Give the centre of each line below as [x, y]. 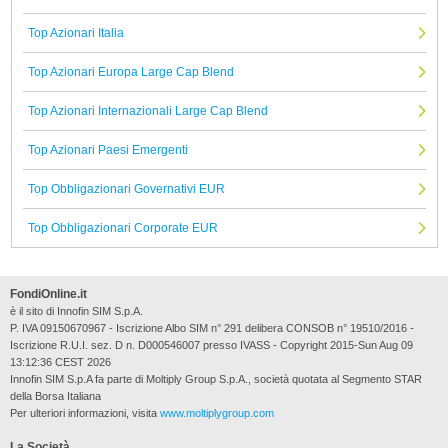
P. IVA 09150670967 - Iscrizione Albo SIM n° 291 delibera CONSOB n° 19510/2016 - [211, 328]
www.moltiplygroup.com [216, 413]
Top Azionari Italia [75, 33]
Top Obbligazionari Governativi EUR [126, 189]
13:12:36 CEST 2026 [60, 362]
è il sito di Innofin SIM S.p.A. [76, 311]
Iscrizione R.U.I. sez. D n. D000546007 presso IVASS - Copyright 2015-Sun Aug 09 [211, 345]
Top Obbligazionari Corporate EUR [122, 228]
